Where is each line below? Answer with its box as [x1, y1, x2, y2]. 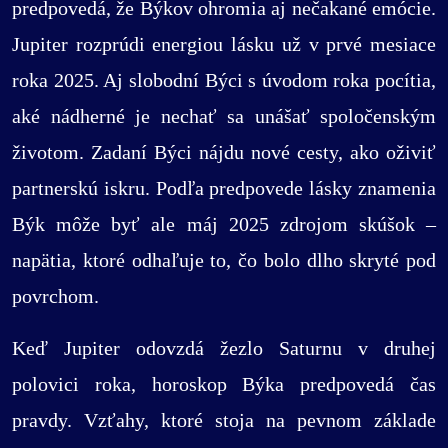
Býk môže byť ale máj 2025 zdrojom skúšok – [12, 213, 436, 236]
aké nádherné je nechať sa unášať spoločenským [12, 105, 436, 128]
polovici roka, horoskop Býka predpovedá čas [12, 373, 436, 396]
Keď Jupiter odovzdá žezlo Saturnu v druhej [12, 337, 436, 360]
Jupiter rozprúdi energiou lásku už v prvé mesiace [12, 33, 436, 56]
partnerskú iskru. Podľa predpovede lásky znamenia [12, 177, 436, 200]
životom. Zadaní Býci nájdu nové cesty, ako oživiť [12, 141, 436, 164]
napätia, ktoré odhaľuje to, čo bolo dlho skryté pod [12, 249, 436, 272]
